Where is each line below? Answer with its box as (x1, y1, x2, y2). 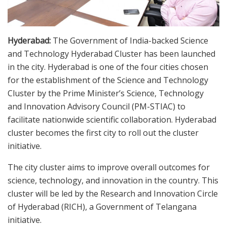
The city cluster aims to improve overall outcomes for (8, 162, 210, 173)
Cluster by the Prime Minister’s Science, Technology (8, 88, 204, 99)
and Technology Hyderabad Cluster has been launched (8, 48, 215, 60)
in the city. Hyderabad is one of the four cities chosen (8, 61, 208, 73)
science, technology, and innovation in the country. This (8, 175, 218, 186)
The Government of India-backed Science (53, 35, 208, 47)
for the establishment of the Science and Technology (8, 74, 208, 86)
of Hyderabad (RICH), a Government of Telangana (8, 201, 197, 213)
